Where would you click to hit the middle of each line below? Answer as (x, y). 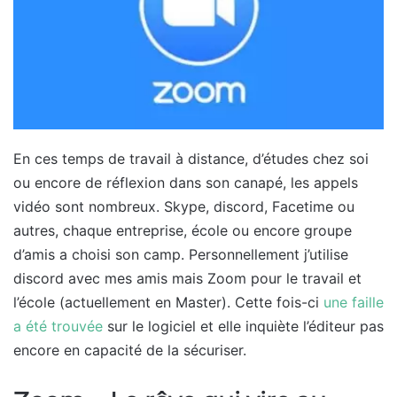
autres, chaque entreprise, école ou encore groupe (183, 230)
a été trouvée (58, 326)
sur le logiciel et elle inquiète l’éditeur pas (243, 326)
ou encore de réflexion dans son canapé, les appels (186, 182)
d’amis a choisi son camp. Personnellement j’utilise (181, 254)
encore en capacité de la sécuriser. (130, 350)
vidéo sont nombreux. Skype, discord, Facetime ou (184, 206)
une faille (354, 302)
